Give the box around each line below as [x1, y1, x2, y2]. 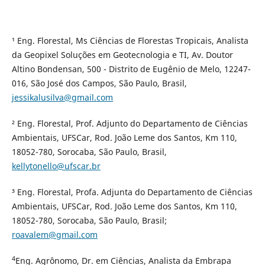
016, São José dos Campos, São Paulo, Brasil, [11, 77, 187, 89]
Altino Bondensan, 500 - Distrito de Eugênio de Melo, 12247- [11, 63, 251, 75]
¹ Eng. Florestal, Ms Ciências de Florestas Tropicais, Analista [11, 35, 248, 47]
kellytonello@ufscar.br [11, 160, 101, 172]
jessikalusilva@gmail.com [11, 92, 113, 104]
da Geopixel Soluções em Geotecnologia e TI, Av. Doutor [11, 49, 233, 61]
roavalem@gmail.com [11, 229, 98, 241]
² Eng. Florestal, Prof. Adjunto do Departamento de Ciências [11, 118, 248, 130]
